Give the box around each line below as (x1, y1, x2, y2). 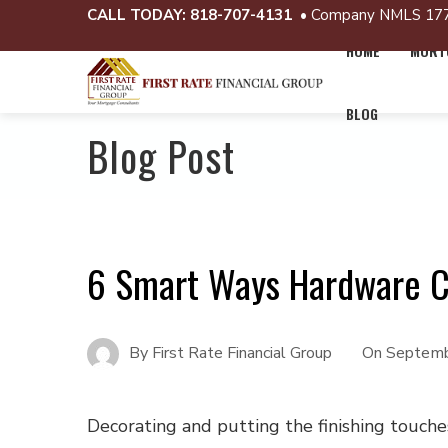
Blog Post (87, 126, 235, 186)
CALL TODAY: (87, 5, 186, 25)
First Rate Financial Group (152, 341, 332, 364)
